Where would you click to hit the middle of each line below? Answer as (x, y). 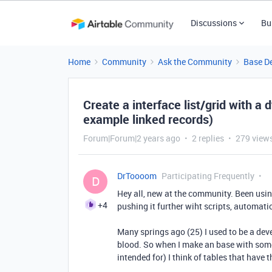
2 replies (208, 138)
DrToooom (137, 176)
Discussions (213, 23)
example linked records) (148, 119)
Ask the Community (195, 62)
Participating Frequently (208, 176)
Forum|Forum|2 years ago (132, 138)
